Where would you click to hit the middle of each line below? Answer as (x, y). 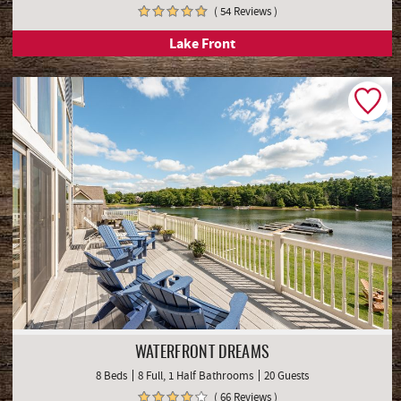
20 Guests (286, 375)
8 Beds (111, 375)
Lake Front (202, 43)
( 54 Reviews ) (245, 11)
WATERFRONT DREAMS (202, 354)
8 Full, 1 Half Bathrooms (196, 375)
